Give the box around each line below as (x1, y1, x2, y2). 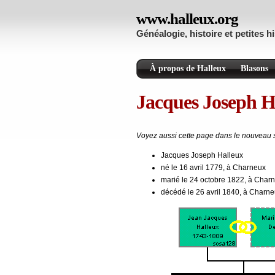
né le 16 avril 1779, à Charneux (161, 163, 266, 172)
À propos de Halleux (150, 64, 226, 73)
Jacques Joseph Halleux (161, 151, 243, 160)
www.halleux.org (136, 10, 238, 27)
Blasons (241, 64, 268, 73)
